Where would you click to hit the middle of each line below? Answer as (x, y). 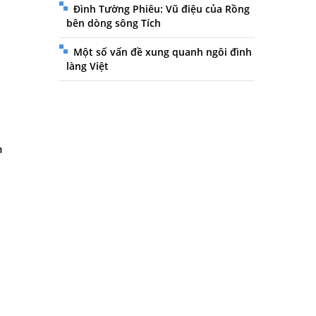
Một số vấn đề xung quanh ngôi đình (162, 52)
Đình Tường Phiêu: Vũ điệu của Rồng (161, 9)
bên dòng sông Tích (113, 23)
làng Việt (87, 66)
